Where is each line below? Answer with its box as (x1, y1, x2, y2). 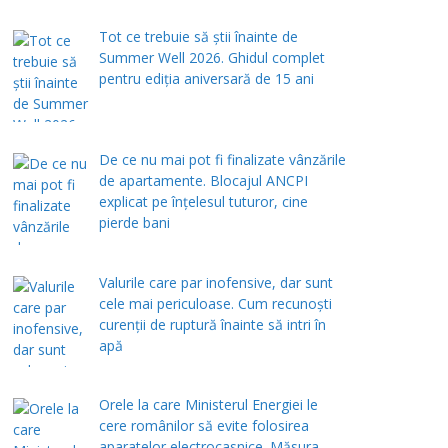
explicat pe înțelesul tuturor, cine (98, 191, 308, 211)
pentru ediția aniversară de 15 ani (98, 69, 314, 89)
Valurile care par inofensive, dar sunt (98, 272, 333, 292)
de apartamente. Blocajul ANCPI (98, 170, 308, 190)
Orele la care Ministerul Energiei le (98, 395, 318, 415)
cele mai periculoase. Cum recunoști (98, 293, 332, 313)
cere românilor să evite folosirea (98, 416, 309, 436)
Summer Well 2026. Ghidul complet (98, 48, 325, 68)
